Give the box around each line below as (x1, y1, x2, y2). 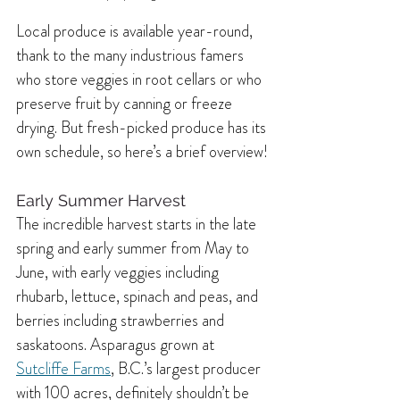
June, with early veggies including (16, 260, 222, 284)
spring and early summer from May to (16, 236, 253, 260)
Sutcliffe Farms (16, 356, 111, 380)
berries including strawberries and (16, 308, 228, 332)
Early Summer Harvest (16, 190, 190, 210)
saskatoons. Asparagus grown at (16, 332, 218, 356)
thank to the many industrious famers (16, 43, 247, 67)
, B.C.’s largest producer (111, 356, 264, 380)
